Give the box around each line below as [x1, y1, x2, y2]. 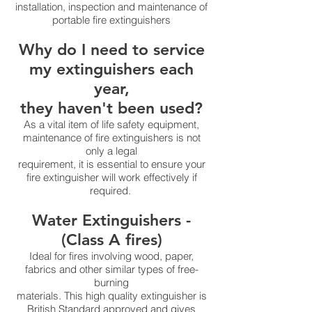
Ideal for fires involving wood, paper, [29, 249, 194, 263]
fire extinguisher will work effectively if [26, 171, 197, 184]
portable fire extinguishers [52, 13, 171, 26]
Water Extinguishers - [32, 210, 191, 230]
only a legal [86, 144, 137, 157]
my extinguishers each [29, 59, 194, 79]
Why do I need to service [18, 40, 205, 59]
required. [89, 184, 134, 197]
